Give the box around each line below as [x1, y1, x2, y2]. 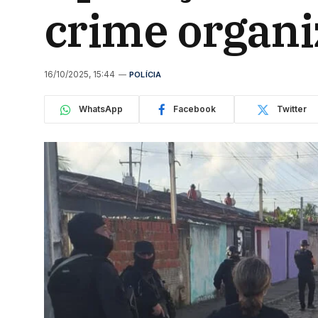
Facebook [172, 104, 216, 114]
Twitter [277, 104, 307, 114]
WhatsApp [79, 104, 123, 114]
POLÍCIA [129, 70, 162, 79]
